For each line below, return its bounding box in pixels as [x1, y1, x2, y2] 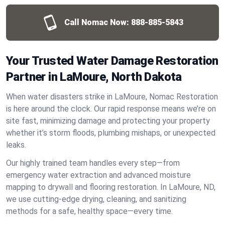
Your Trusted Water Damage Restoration [6, 54, 218, 68]
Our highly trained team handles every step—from [6, 158, 180, 168]
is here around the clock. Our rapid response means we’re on [6, 104, 216, 114]
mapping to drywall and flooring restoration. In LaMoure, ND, [6, 182, 215, 192]
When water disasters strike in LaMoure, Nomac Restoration [6, 92, 218, 101]
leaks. [6, 140, 26, 150]
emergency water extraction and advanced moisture [6, 170, 191, 180]
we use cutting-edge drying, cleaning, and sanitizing [6, 194, 186, 204]
